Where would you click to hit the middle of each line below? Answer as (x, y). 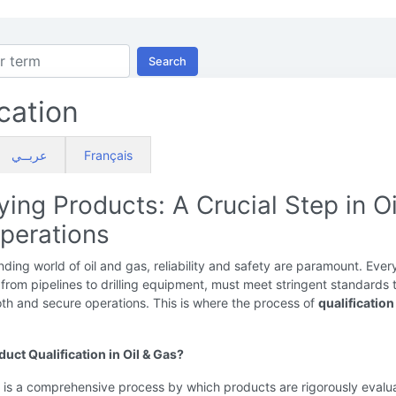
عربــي (29, 155)
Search (168, 61)
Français (108, 155)
